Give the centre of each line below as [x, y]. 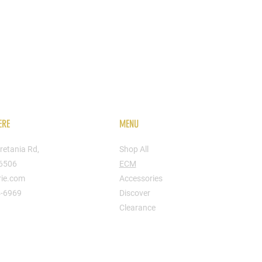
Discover [135, 193]
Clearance [137, 208]
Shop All [134, 149]
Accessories [141, 178]
